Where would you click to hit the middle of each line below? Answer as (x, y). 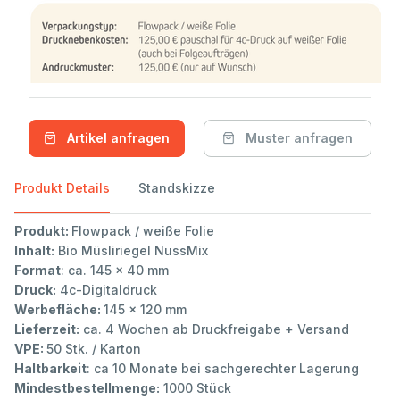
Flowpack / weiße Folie (143, 230)
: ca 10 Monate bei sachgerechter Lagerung (223, 368)
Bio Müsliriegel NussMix (131, 250)
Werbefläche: (59, 309)
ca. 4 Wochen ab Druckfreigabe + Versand (214, 329)
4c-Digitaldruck (107, 289)
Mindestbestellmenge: (87, 387)
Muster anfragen (299, 137)
